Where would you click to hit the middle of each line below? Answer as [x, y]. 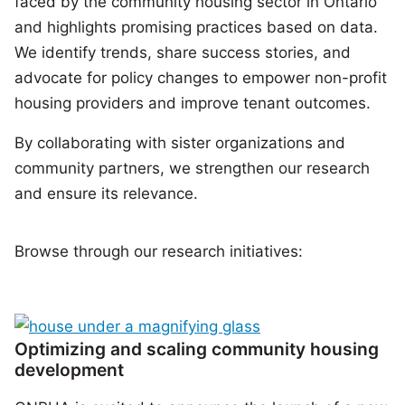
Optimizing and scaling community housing [197, 349]
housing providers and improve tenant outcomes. [193, 104]
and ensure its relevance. [106, 194]
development [69, 370]
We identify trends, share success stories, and [183, 53]
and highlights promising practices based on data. [196, 28]
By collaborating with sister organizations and [180, 143]
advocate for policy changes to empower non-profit [201, 78]
